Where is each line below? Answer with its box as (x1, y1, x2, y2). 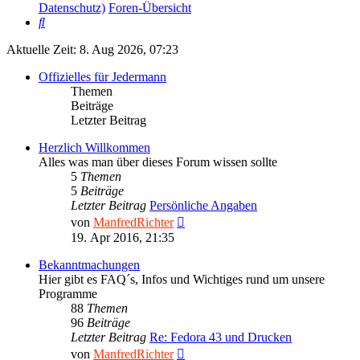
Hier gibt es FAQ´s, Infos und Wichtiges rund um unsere (39, 272, 325, 287)
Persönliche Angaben (149, 198, 257, 213)
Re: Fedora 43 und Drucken (149, 330, 292, 345)
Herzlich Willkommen (39, 141, 150, 155)
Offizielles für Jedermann (39, 70, 166, 84)
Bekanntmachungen (39, 258, 140, 272)
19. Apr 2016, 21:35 (71, 231, 174, 245)
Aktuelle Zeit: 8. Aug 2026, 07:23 (6, 43, 178, 57)
